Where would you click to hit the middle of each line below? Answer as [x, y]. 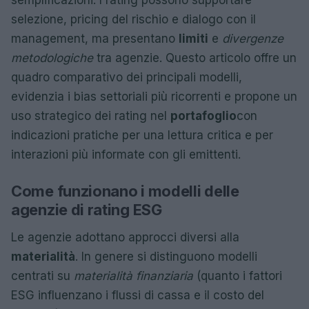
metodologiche [52, 58]
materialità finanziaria [133, 276]
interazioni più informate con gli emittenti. [126, 154]
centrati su [42, 276]
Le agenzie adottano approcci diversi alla [125, 237]
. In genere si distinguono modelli [166, 257]
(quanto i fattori [238, 276]
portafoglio [203, 116]
